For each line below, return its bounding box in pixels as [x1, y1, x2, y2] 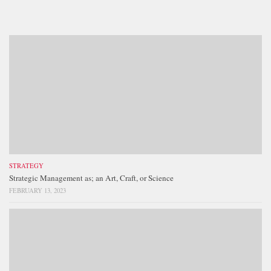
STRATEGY [9, 162, 44, 171]
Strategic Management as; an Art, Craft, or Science [9, 172, 174, 184]
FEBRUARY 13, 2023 [9, 186, 66, 195]
